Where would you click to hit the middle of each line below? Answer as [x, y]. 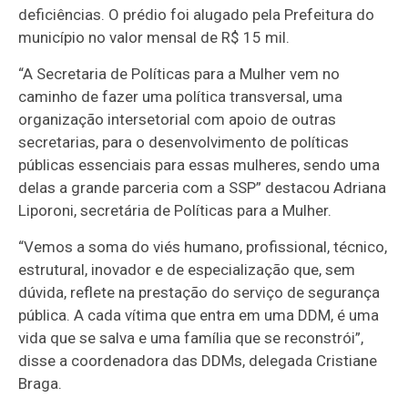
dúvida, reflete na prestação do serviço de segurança [199, 293]
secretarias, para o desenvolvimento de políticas [184, 143]
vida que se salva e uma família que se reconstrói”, [191, 338]
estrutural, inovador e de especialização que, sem [187, 270]
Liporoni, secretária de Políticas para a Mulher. [175, 211]
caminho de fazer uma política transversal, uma [181, 97]
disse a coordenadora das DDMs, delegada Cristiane [198, 361]
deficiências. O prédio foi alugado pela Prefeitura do [197, 15]
